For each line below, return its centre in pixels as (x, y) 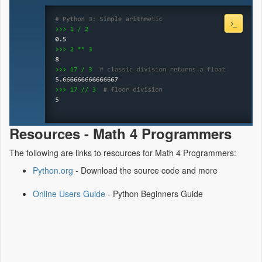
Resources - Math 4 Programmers (120, 133)
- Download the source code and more (145, 170)
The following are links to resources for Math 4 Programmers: (123, 152)
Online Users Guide (69, 193)
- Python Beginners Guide (154, 193)
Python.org (53, 170)
